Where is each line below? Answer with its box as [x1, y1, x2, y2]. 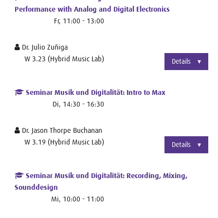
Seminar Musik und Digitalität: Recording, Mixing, [24, 171, 187, 180]
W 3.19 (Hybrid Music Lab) [24, 137, 104, 146]
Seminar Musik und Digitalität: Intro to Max [24, 88, 165, 97]
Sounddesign [15, 182, 58, 192]
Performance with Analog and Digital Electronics [15, 4, 170, 14]
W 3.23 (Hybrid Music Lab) [24, 54, 104, 63]
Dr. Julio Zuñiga [20, 42, 68, 51]
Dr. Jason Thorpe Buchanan [20, 126, 102, 134]
